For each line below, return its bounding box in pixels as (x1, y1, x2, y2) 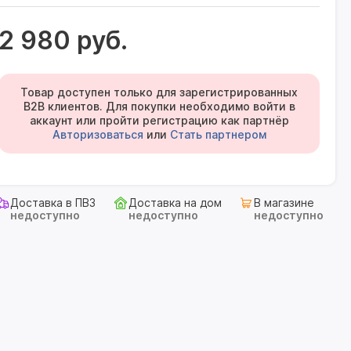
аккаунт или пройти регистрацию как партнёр (29, 114, 289, 127)
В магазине (253, 196, 314, 209)
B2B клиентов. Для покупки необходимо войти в (23, 100, 295, 113)
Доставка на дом (128, 196, 222, 209)
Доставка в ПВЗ (10, 196, 96, 209)
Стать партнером (169, 128, 266, 141)
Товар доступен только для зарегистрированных (20, 85, 299, 99)
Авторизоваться (52, 128, 143, 141)
